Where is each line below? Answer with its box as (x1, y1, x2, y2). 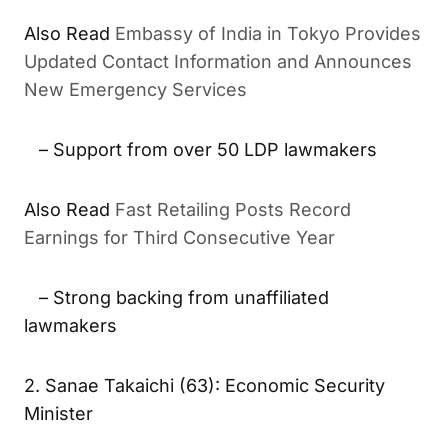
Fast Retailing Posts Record (149, 235, 349, 253)
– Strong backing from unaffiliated (24, 326, 329, 348)
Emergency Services (43, 98, 190, 116)
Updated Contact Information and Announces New (43, 73, 398, 91)
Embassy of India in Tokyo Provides (149, 48, 402, 66)
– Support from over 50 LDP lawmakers (24, 164, 377, 186)
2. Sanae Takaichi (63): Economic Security (24, 414, 385, 436)
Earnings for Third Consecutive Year (43, 260, 300, 278)
